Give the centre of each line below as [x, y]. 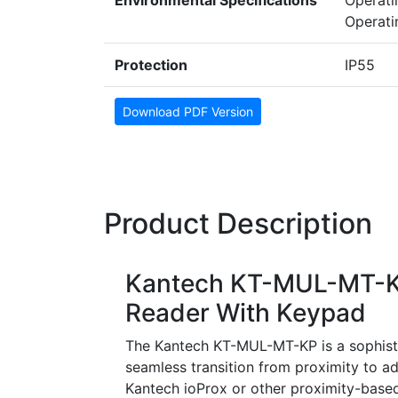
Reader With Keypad [246, 313]
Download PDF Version [188, 112]
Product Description [238, 224]
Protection [151, 65]
